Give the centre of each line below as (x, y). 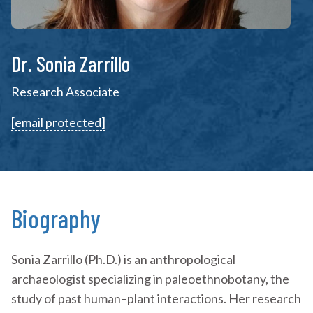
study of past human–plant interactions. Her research (156, 299)
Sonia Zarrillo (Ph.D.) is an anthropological (123, 260)
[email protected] (58, 123)
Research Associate (65, 92)
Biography (56, 219)
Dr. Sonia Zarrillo (71, 64)
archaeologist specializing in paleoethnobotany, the (150, 279)
